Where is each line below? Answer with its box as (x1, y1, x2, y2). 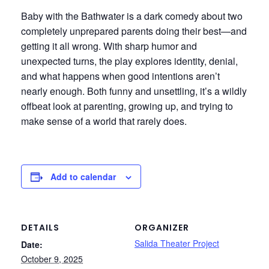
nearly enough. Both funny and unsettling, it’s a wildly (21, 84, 247, 98)
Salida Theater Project (134, 237, 219, 250)
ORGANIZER (134, 222, 189, 234)
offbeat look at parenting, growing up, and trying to (21, 99, 233, 113)
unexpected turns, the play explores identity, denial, (21, 54, 238, 68)
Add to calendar (50, 171, 116, 183)
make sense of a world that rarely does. (21, 114, 187, 128)
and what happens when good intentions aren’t (21, 69, 220, 83)
